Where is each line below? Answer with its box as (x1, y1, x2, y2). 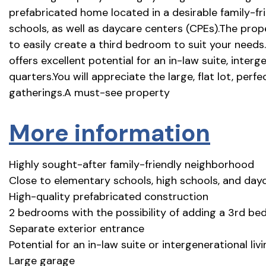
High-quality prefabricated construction (9, 189, 208, 204)
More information (9, 117, 210, 148)
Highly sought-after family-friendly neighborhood (9, 157, 254, 172)
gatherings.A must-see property (9, 85, 170, 100)
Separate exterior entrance (9, 221, 144, 236)
